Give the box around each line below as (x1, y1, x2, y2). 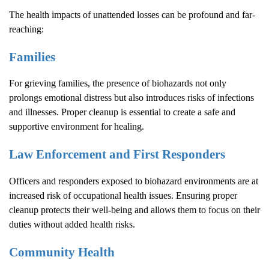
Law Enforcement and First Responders (9, 147, 225, 162)
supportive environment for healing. (9, 121, 144, 132)
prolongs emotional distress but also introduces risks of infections (9, 92, 254, 103)
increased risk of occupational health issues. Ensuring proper (9, 190, 237, 201)
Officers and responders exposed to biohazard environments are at (9, 175, 258, 186)
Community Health (9, 244, 115, 259)
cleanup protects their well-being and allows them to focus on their (9, 204, 260, 215)
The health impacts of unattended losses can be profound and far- (9, 10, 255, 20)
